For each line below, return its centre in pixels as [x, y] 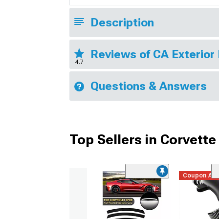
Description [122, 22]
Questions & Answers [149, 86]
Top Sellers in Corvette [143, 139]
